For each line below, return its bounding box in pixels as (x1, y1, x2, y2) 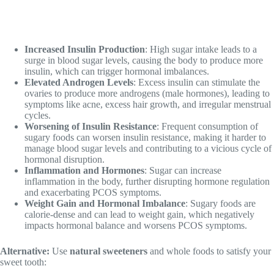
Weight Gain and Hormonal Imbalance (24, 198, 185, 209)
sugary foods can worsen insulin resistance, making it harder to (24, 132, 266, 143)
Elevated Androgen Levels (24, 77, 133, 88)
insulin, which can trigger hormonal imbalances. (24, 66, 209, 77)
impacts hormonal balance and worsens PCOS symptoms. (24, 220, 247, 231)
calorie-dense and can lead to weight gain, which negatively (24, 209, 254, 220)
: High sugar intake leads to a (145, 44, 257, 55)
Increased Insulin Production (24, 44, 145, 55)
